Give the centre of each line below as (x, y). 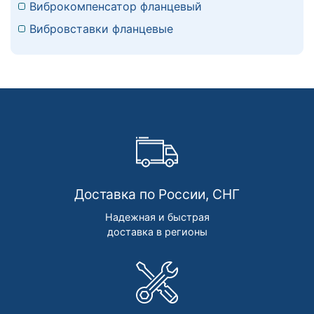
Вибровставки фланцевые (101, 29)
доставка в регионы (157, 232)
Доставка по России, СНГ (157, 194)
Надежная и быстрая (157, 217)
